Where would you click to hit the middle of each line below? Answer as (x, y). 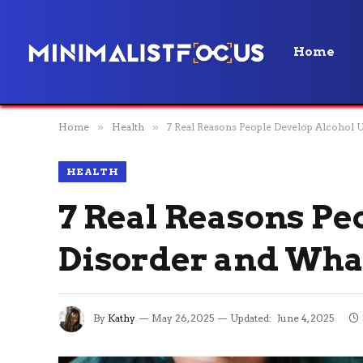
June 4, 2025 (305, 318)
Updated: (251, 318)
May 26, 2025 (183, 318)
